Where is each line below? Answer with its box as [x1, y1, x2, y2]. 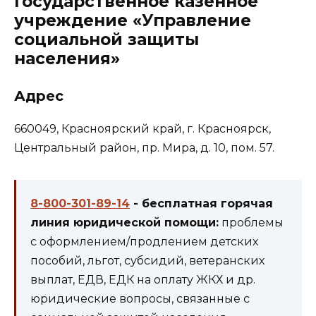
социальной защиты [14, 30, 199, 50]
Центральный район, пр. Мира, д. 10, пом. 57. [14, 141, 274, 155]
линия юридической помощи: [30, 216, 219, 230]
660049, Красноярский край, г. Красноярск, [14, 122, 271, 136]
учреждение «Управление [14, 11, 251, 31]
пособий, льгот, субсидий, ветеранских [30, 254, 265, 268]
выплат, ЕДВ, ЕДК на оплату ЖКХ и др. [30, 273, 255, 287]
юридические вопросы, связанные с [30, 292, 250, 306]
